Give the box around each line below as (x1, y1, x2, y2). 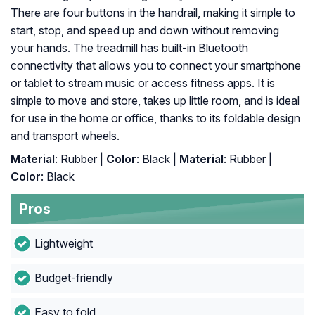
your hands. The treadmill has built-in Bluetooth (11, 41, 248, 56)
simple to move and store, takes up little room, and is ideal (11, 94, 300, 108)
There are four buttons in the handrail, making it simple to (11, 6, 295, 20)
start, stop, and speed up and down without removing (11, 23, 279, 38)
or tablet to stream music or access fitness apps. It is (11, 76, 275, 91)
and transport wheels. (11, 129, 120, 143)
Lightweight (34, 236, 93, 251)
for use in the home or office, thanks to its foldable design (11, 111, 300, 126)
